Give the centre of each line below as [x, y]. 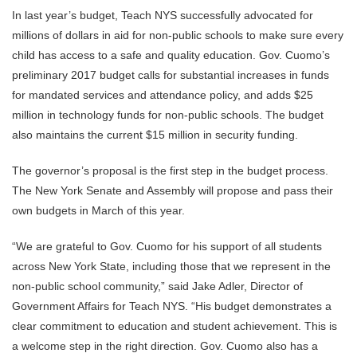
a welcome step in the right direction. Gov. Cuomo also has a [165, 346]
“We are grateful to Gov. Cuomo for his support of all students [167, 246]
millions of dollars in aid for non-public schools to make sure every [178, 35]
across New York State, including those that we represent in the [171, 266]
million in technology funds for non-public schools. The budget [168, 115]
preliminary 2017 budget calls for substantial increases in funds [171, 75]
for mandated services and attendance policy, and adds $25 [163, 95]
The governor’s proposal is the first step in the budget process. [170, 171]
